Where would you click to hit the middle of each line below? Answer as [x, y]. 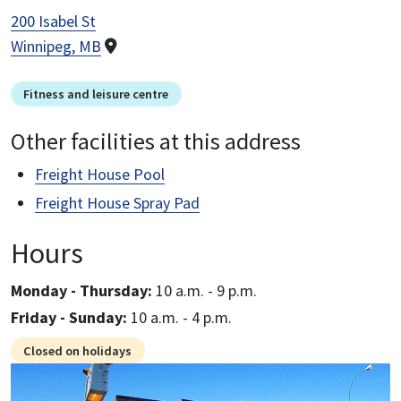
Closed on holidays [78, 350]
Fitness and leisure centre [96, 94]
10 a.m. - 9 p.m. [210, 291]
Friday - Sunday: [71, 318]
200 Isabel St [53, 21]
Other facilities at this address [156, 141]
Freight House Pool [100, 175]
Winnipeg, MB [56, 47]
